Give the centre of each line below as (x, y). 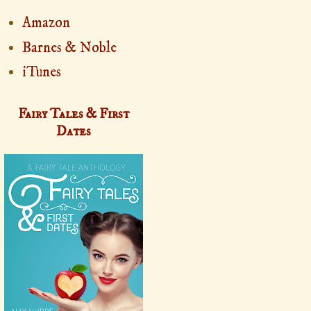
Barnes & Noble (70, 48)
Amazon (47, 23)
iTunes (42, 72)
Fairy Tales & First (74, 115)
